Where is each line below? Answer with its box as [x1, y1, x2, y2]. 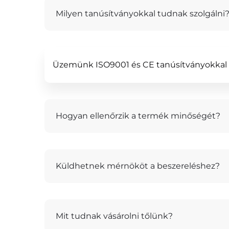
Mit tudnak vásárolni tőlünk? [56, 211, 173, 221]
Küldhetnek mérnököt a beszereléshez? [56, 161, 220, 171]
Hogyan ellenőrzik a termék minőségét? [56, 111, 220, 121]
